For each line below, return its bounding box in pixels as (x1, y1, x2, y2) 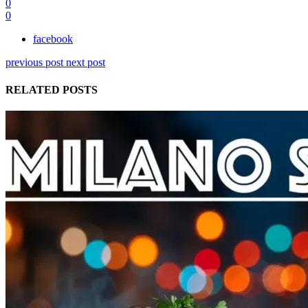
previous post (5, 56, 63, 69)
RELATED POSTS (5, 83, 98, 96)
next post (66, 56, 105, 69)
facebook (33, 33, 73, 45)
